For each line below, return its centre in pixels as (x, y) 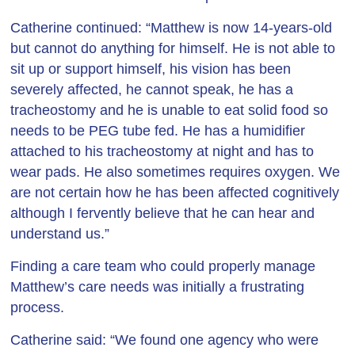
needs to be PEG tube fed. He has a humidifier (158, 131)
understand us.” (60, 234)
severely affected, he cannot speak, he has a (152, 90)
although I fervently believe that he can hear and (163, 213)
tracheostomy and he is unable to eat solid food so (170, 110)
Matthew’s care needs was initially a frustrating (158, 287)
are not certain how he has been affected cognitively (175, 193)
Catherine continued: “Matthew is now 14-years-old (172, 28)
